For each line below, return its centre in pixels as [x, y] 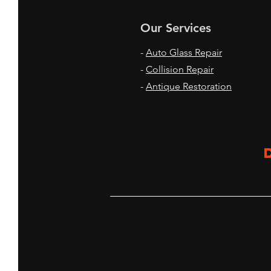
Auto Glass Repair [184, 52]
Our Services [176, 28]
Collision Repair [180, 69]
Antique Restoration [189, 86]
